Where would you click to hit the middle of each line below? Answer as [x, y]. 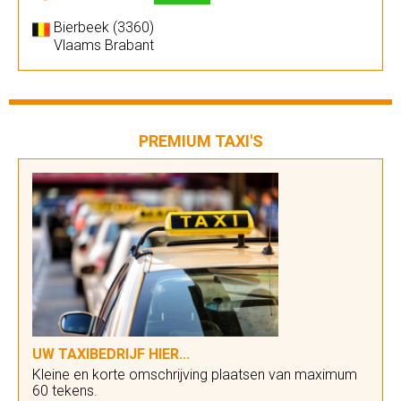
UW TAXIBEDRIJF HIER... [111, 354]
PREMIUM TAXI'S [200, 141]
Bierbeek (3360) [104, 27]
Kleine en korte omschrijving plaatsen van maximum [195, 375]
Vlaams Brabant [104, 45]
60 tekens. [65, 391]
